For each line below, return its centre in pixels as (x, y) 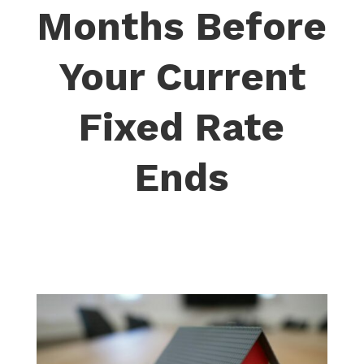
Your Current (182, 77)
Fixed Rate (182, 127)
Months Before (182, 26)
